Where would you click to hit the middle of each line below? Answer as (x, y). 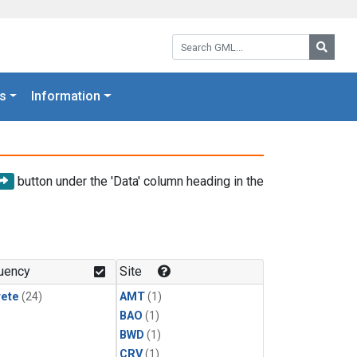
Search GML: (206, 39)
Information (66, 96)
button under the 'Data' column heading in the (139, 181)
